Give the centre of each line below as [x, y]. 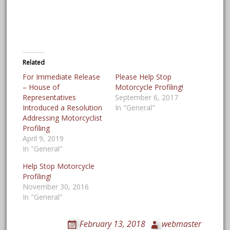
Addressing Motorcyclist [63, 118]
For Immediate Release [62, 77]
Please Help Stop [143, 77]
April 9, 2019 [43, 139]
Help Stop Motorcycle [59, 166]
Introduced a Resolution [63, 108]
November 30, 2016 [56, 187]
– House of [41, 87]
